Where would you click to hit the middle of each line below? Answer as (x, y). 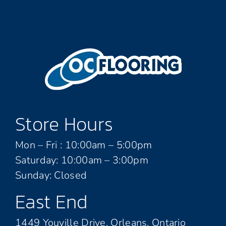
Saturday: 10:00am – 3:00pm (82, 160)
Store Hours (64, 124)
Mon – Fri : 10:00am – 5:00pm (84, 145)
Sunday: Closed (51, 175)
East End (51, 201)
